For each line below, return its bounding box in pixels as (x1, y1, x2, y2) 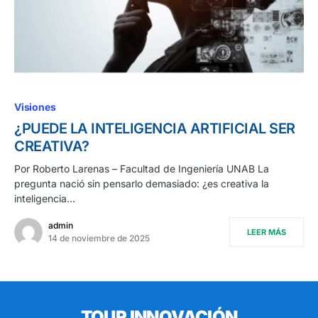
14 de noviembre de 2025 (48, 233, 150, 244)
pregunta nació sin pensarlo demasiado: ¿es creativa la (14, 177, 269, 190)
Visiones (14, 101, 56, 114)
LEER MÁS (247, 227, 286, 238)
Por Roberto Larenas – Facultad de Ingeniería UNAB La (14, 163, 269, 175)
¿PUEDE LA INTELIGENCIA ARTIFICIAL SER (14, 120, 295, 138)
